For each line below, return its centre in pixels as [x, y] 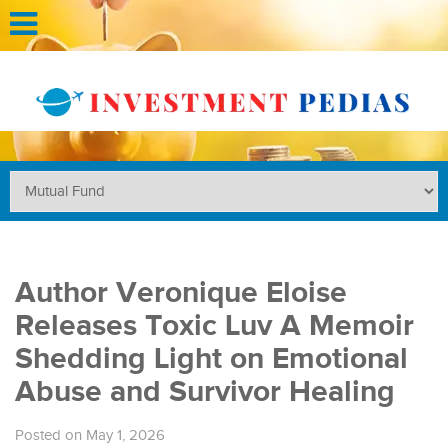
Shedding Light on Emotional [211, 358]
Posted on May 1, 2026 [90, 435]
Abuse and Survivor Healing [205, 391]
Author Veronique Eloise [181, 292]
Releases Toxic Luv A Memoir [214, 325]
